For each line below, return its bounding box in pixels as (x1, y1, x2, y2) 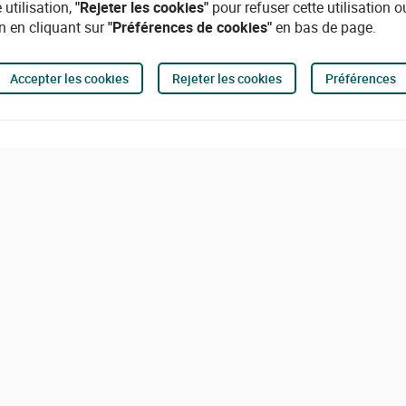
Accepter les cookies (10, 69, 129, 87)
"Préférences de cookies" (108, 17, 272, 37)
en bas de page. (272, 17, 376, 37)
